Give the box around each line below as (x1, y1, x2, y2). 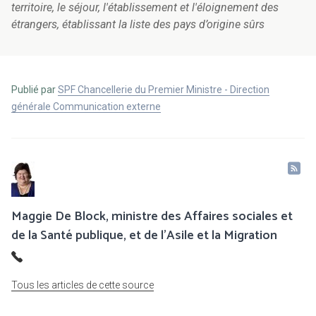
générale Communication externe (11, 101, 161, 113)
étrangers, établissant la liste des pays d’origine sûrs (11, 18, 265, 32)
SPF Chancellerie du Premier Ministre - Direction (58, 84, 269, 96)
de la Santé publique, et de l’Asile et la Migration (11, 225, 277, 247)
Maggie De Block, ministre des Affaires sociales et (11, 206, 293, 228)
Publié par (11, 84, 58, 96)
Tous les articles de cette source (11, 279, 154, 291)
